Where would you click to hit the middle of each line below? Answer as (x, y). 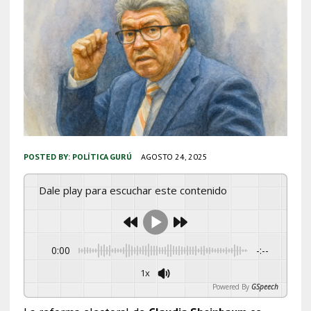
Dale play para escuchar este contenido (136, 190)
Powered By (231, 286)
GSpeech (265, 286)
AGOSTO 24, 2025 (174, 156)
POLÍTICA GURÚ (102, 156)
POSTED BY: (48, 156)
